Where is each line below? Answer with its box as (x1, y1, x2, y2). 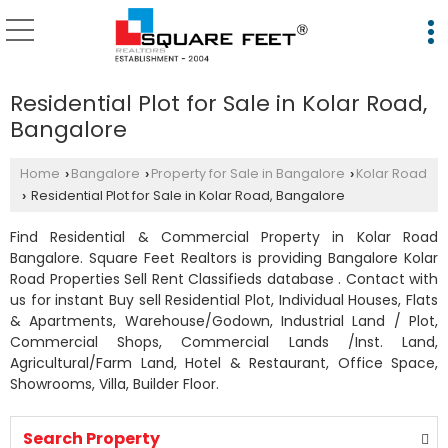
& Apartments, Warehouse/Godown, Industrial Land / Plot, (10, 311, 438, 331)
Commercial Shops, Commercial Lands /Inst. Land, (10, 332, 438, 352)
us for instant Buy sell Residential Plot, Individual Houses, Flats (10, 290, 438, 310)
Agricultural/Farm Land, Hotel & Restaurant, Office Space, (10, 353, 438, 373)
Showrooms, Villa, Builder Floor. (10, 374, 219, 394)
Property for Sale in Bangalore (151, 165, 345, 182)
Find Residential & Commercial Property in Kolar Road (10, 227, 438, 247)
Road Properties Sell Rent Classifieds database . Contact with (10, 269, 438, 289)
